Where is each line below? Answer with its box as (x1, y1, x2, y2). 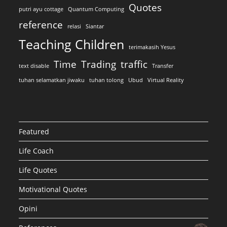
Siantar (86, 23, 104, 30)
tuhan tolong (89, 77, 124, 84)
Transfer (152, 62, 174, 70)
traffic (121, 58, 148, 71)
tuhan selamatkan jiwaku (19, 77, 85, 84)
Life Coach (19, 146, 54, 156)
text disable (19, 62, 50, 70)
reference (19, 18, 63, 32)
